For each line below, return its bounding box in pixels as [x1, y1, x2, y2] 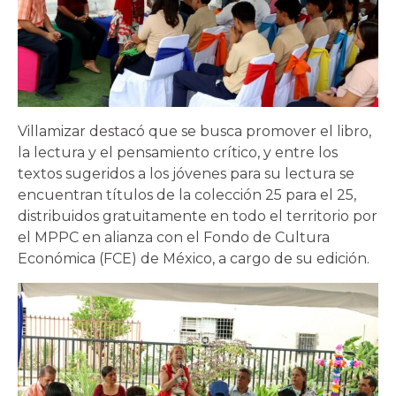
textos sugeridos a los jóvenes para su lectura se [18, 165, 354, 183]
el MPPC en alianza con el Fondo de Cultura [18, 229, 330, 247]
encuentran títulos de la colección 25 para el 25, [18, 187, 356, 204]
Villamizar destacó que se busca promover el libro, [18, 123, 371, 141]
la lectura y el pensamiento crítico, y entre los [18, 144, 338, 162]
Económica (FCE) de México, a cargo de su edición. [18, 250, 369, 268]
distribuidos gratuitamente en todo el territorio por [18, 208, 377, 225]
